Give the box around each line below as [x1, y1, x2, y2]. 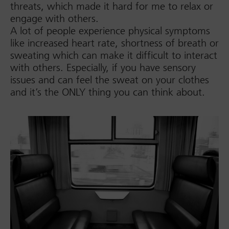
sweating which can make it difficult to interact [10, 49, 217, 61]
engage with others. [10, 12, 99, 25]
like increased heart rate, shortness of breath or [10, 37, 219, 49]
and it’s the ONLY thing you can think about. [10, 86, 205, 98]
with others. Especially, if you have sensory [10, 61, 196, 74]
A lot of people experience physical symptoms [10, 25, 210, 37]
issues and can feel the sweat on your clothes [10, 74, 209, 86]
